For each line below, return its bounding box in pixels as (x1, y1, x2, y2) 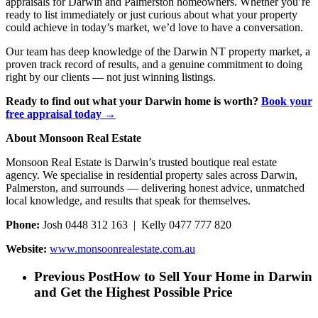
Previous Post (34, 268, 113, 284)
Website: (6, 242, 50, 255)
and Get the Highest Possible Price (34, 284, 232, 300)
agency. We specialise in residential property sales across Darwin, (6, 168, 297, 181)
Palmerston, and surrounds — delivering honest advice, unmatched (6, 181, 305, 194)
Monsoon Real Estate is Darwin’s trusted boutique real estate (6, 155, 277, 168)
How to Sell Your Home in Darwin (113, 268, 312, 284)
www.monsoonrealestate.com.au (50, 242, 195, 255)
